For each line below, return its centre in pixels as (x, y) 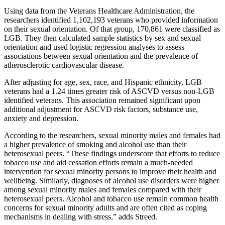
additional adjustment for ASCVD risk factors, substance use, (101, 109)
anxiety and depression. (41, 118)
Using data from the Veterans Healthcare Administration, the (99, 11)
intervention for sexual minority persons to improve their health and (110, 171)
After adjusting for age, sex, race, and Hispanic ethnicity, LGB (103, 82)
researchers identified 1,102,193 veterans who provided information (111, 20)
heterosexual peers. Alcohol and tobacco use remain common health (111, 198)
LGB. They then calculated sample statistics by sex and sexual (102, 38)
